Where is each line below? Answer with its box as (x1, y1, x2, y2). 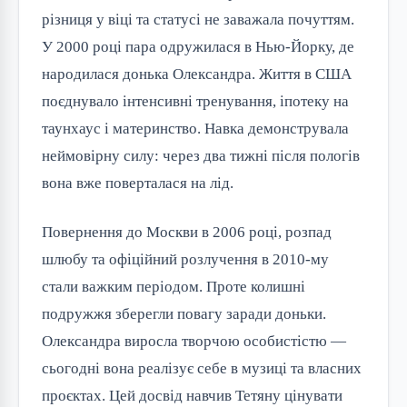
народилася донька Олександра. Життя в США (42, 65, 352, 84)
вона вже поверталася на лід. (42, 174, 233, 193)
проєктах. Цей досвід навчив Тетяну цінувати (42, 387, 342, 405)
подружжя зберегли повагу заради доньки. (42, 305, 326, 323)
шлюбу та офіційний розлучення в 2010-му (42, 251, 329, 269)
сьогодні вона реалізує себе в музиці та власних (42, 360, 362, 378)
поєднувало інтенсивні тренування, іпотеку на (42, 93, 349, 111)
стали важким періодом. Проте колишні (42, 278, 305, 296)
